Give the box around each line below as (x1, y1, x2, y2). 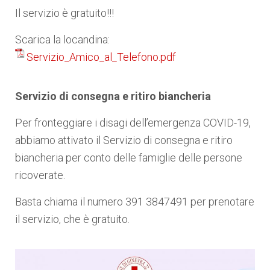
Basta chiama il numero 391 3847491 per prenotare (15, 195, 254, 209)
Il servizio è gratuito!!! (15, 7, 114, 20)
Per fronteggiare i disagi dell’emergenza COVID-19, (15, 116, 251, 130)
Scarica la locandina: (15, 33, 112, 46)
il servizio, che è (15, 213, 89, 226)
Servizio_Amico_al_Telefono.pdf (27, 51, 176, 64)
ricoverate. (15, 169, 65, 182)
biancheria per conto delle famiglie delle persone (15, 151, 242, 165)
